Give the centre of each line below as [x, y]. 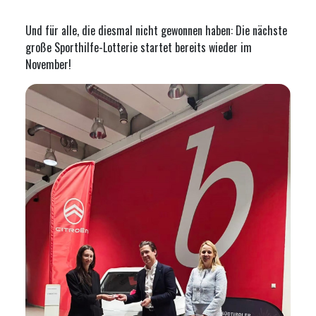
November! [48, 64]
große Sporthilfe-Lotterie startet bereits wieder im [139, 47]
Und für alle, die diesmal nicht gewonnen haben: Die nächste [156, 30]
